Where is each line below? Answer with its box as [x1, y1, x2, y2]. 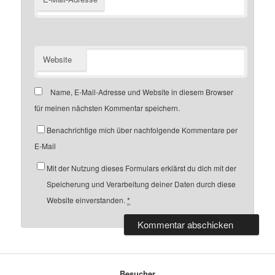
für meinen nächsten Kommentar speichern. [34, 102, 180, 113]
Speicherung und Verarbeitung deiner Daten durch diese [47, 178, 236, 189]
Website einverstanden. [47, 194, 128, 205]
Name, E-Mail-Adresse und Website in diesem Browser [50, 86, 234, 97]
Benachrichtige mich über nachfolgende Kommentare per [47, 124, 238, 135]
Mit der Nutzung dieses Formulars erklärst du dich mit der [47, 162, 237, 173]
